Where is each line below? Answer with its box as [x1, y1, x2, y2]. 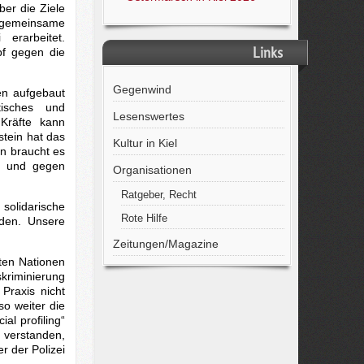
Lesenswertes [112, 110, 184, 123]
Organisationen [112, 163, 192, 176]
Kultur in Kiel [112, 136, 177, 149]
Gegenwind [112, 83, 171, 96]
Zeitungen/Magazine [112, 237, 219, 250]
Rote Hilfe [120, 213, 167, 224]
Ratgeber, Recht [120, 189, 197, 201]
